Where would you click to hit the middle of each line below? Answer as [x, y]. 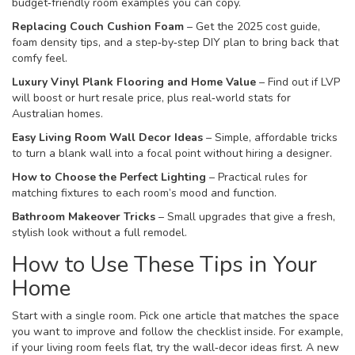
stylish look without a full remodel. [99, 233]
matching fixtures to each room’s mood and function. [144, 193]
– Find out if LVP [298, 82]
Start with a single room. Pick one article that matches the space [176, 316]
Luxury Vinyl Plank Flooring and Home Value [134, 82]
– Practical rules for [257, 177]
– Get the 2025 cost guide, [252, 27]
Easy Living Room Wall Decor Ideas [107, 137]
